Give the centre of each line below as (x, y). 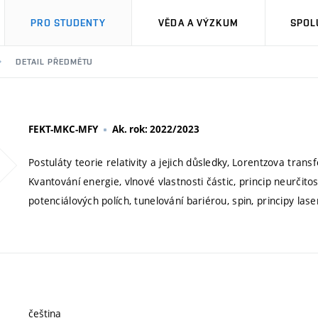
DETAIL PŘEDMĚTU (55, 62)
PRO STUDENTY (68, 23)
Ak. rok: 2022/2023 (156, 129)
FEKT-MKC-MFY (63, 129)
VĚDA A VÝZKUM (198, 23)
